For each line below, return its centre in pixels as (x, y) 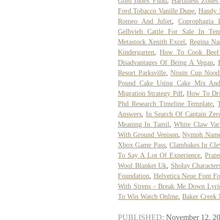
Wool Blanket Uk (142, 165)
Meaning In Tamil (144, 124)
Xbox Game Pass (142, 145)
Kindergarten (136, 52)
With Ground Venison (148, 135)
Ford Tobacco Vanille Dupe (156, 11)
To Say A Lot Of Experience (159, 155)
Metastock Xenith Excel (151, 42)
